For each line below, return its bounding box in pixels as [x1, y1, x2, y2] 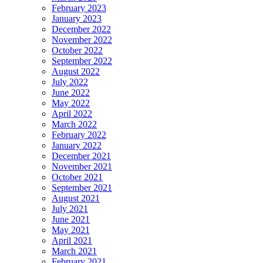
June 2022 [52, 87, 90, 97]
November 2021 [52, 161, 112, 171]
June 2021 [52, 214, 90, 224]
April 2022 [52, 108, 92, 119]
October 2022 [52, 45, 103, 55]
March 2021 [52, 245, 97, 256]
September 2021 [52, 182, 112, 193]
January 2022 [52, 140, 102, 150]
